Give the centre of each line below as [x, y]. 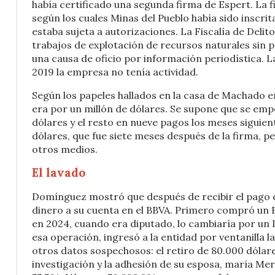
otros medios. [65, 149]
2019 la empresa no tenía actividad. [115, 72]
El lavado [59, 172]
